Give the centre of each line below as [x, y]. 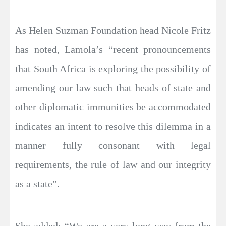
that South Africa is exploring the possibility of [113, 69]
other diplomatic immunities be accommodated [113, 107]
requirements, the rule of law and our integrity [113, 164]
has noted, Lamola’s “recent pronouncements [113, 49]
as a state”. [37, 184]
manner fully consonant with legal [113, 145]
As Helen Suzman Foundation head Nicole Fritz [113, 30]
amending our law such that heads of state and [113, 88]
